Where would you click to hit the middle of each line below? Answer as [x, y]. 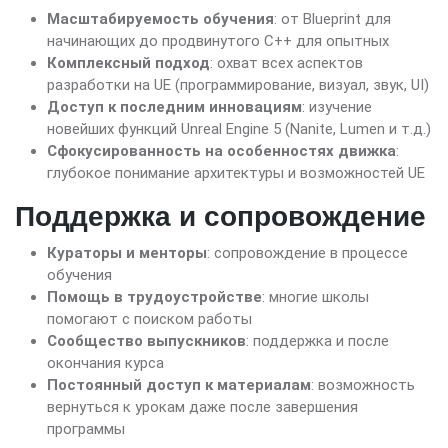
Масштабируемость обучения [160, 19]
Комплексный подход [128, 63]
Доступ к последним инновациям [174, 107]
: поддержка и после [317, 341]
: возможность [363, 385]
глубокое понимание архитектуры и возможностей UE [236, 173]
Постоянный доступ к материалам [179, 385]
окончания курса [105, 363]
